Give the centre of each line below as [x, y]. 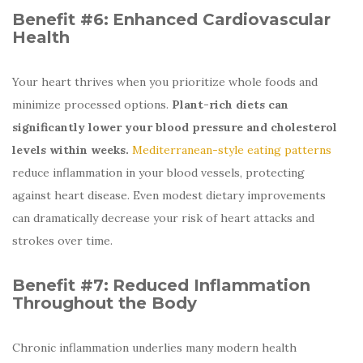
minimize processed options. [92, 104]
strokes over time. [62, 240]
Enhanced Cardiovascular [222, 19]
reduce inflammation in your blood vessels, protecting [158, 172]
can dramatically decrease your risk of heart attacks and [163, 218]
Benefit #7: [60, 285]
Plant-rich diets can [230, 104]
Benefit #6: [60, 19]
